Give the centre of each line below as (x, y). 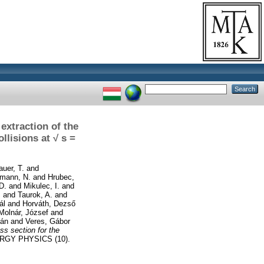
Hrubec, (61, 177)
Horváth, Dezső (49, 203)
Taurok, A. (35, 194)
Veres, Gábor (48, 221)
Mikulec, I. (42, 186)
